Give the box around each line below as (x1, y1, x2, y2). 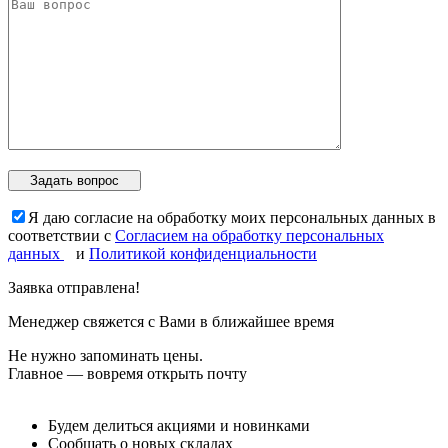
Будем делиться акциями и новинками (48, 417, 310, 435)
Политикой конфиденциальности (89, 245, 317, 263)
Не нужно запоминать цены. (8, 347, 203, 365)
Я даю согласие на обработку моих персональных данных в (28, 209, 436, 227)
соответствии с (8, 227, 115, 245)
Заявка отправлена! (8, 279, 140, 297)
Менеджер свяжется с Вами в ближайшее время (8, 313, 334, 331)
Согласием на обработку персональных (115, 227, 384, 245)
